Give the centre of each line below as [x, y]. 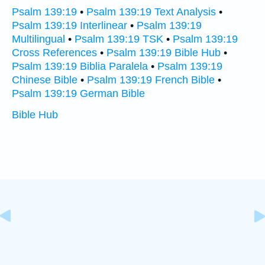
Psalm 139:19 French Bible [151, 80]
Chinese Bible [45, 80]
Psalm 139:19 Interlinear [70, 25]
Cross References [54, 53]
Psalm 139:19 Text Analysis [151, 12]
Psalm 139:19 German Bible [78, 93]
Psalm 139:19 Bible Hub [164, 53]
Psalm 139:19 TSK [119, 39]
